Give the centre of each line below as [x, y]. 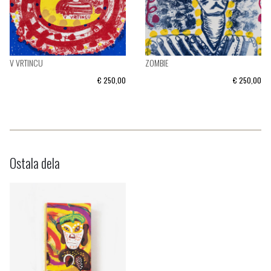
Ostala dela [35, 163]
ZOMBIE [157, 63]
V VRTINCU [26, 63]
